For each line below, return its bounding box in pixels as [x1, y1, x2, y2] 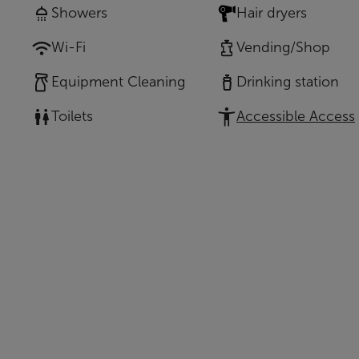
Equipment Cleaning [51, 74, 185, 90]
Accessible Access [236, 108, 355, 124]
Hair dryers [236, 5, 307, 21]
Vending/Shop [236, 39, 330, 55]
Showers [51, 5, 107, 21]
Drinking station [236, 74, 339, 90]
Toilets [51, 108, 93, 124]
